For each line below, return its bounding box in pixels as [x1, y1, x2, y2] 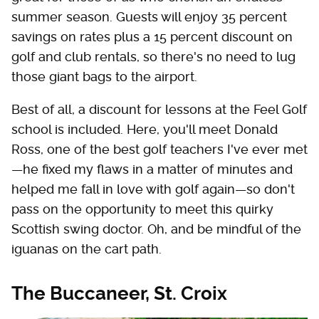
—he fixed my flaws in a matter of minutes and [11, 162, 293, 177]
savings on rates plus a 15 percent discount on [11, 29, 293, 44]
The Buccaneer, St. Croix [11, 283, 227, 304]
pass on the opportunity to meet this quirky [11, 202, 273, 216]
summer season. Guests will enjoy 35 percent [11, 9, 287, 24]
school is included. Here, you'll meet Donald [11, 122, 278, 137]
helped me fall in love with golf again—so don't [11, 182, 295, 197]
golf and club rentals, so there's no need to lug [11, 49, 296, 64]
